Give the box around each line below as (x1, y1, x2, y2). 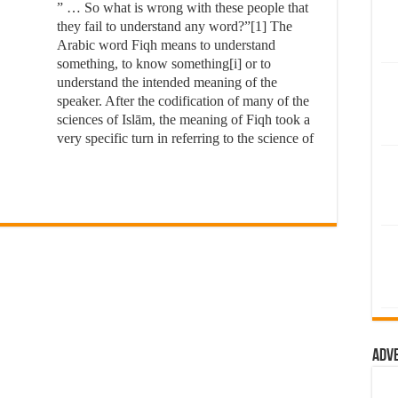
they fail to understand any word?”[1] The (57, 19, 292, 34)
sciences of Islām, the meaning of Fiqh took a (57, 112, 310, 127)
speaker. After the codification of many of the (57, 93, 309, 108)
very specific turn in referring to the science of (57, 131, 314, 146)
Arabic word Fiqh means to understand (57, 37, 275, 52)
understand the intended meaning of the (57, 75, 277, 90)
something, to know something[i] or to (57, 56, 271, 71)
